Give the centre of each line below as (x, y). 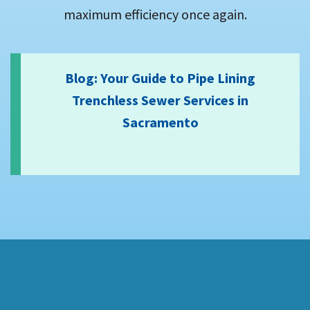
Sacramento (160, 122)
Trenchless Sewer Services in (160, 100)
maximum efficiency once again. (155, 15)
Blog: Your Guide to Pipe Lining (160, 78)
